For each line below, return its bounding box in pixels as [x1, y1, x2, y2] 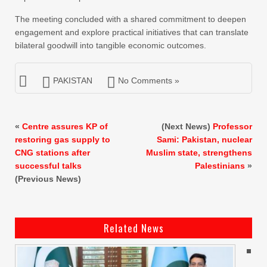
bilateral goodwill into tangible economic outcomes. [15, 41, 206, 51]
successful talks [15, 161, 82, 171]
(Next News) [162, 122, 213, 132]
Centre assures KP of [22, 122, 108, 132]
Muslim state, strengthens [146, 148, 252, 158]
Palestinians [195, 161, 245, 171]
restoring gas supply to [15, 135, 110, 145]
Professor [213, 122, 252, 132]
